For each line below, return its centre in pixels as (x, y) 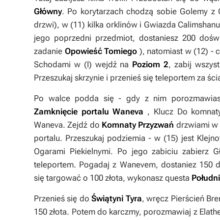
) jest (186, 138)
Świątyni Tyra (117, 198)
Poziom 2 (151, 64)
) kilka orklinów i (113, 25)
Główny (48, 11)
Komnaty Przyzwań (138, 125)
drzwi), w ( (54, 25)
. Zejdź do (82, 125)
